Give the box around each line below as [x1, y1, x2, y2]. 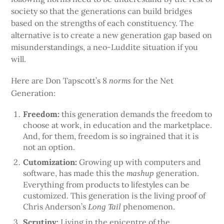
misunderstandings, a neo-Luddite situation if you [11, 41, 198, 52]
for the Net [131, 75, 174, 85]
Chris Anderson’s [23, 201, 88, 212]
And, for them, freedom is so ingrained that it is [23, 131, 199, 141]
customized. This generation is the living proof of [23, 190, 206, 201]
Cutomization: [23, 157, 79, 167]
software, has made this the [23, 168, 127, 178]
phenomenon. [121, 201, 175, 212]
